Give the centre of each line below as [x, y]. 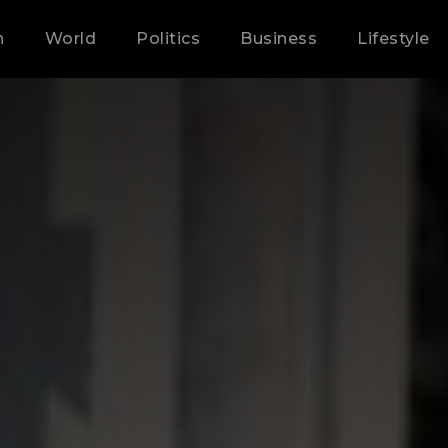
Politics [168, 38]
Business [279, 38]
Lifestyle [393, 38]
